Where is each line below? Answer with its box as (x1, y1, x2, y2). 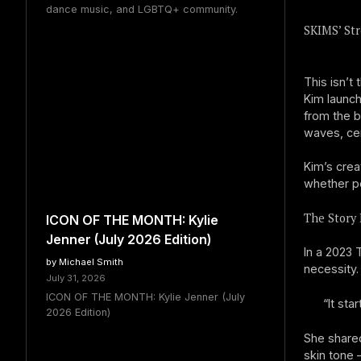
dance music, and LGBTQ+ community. (46, 2, 238, 15)
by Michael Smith (46, 255, 123, 268)
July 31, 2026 (46, 272, 106, 284)
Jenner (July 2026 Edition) (46, 230, 211, 247)
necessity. (303, 262, 359, 276)
